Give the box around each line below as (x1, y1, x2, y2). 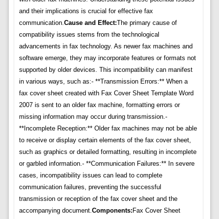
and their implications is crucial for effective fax (19, 7, 153, 15)
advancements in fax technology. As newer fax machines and (19, 43, 193, 50)
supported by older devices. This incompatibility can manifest (19, 66, 193, 74)
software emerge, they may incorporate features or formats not (19, 54, 196, 62)
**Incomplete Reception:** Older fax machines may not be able (19, 125, 197, 132)
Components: (91, 207, 132, 215)
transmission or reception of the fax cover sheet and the (19, 195, 177, 203)
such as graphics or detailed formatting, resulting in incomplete (19, 148, 197, 156)
